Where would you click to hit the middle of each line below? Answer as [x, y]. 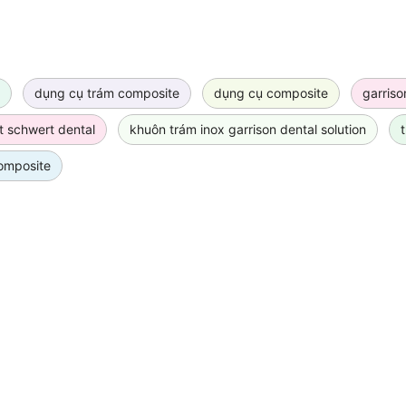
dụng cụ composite [271, 93]
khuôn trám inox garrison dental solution [248, 130]
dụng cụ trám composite [107, 93]
